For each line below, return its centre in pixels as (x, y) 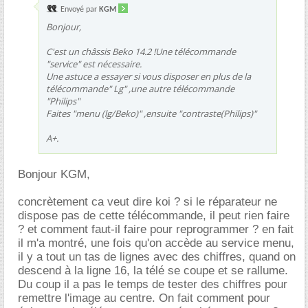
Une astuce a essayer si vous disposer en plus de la (148, 76)
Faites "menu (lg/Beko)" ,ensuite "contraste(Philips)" (151, 113)
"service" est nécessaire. (94, 64)
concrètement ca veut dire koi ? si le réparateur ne (147, 201)
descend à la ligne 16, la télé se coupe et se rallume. (153, 270)
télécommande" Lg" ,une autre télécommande (140, 88)
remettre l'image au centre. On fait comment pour (144, 298)
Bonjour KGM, (54, 174)
